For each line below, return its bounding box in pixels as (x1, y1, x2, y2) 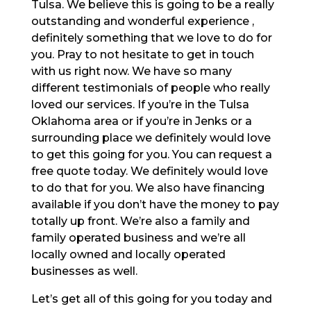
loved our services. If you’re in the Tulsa (31, 97, 249, 111)
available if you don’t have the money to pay (31, 197, 279, 211)
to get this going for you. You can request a (31, 147, 272, 161)
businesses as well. (31, 264, 137, 278)
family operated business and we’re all (31, 230, 246, 244)
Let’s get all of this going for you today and (31, 292, 272, 305)
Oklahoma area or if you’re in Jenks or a (31, 114, 252, 128)
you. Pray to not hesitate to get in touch (31, 47, 254, 61)
